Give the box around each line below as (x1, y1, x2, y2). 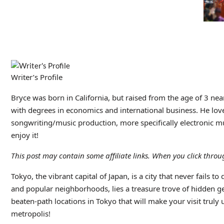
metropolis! (10, 208, 50, 218)
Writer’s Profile (10, 71, 62, 82)
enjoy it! (10, 129, 38, 140)
